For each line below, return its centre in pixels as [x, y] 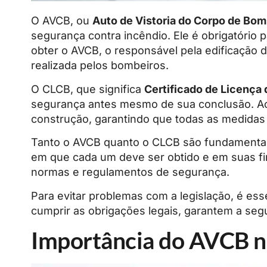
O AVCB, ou [62, 21]
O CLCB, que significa [88, 89]
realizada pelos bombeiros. [100, 66]
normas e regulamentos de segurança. [130, 172]
